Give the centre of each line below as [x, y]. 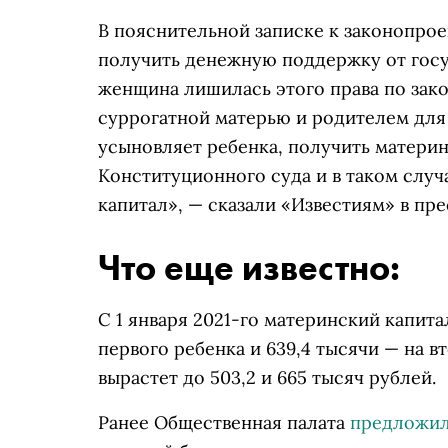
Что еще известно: [249, 268]
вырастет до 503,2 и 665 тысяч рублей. [267, 377]
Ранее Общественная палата [224, 422]
